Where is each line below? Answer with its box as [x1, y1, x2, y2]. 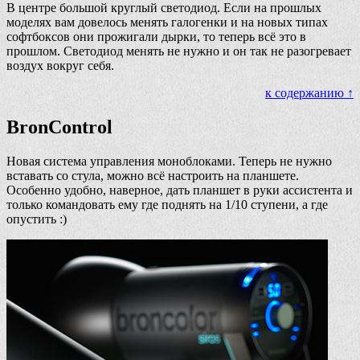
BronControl [6, 116, 112, 137]
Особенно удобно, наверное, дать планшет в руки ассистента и [6, 182, 353, 197]
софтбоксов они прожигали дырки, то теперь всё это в [6, 29, 306, 43]
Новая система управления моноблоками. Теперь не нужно [6, 153, 332, 168]
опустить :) [6, 211, 67, 226]
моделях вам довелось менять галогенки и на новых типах [6, 14, 328, 29]
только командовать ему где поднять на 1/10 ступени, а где [6, 197, 328, 211]
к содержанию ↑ [265, 85, 354, 100]
